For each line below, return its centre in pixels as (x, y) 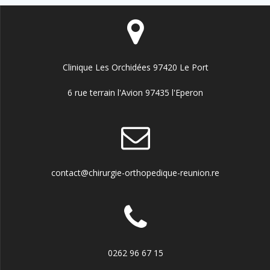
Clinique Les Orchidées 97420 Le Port (135, 67)
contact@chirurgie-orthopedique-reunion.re (135, 173)
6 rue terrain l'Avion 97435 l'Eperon (135, 93)
